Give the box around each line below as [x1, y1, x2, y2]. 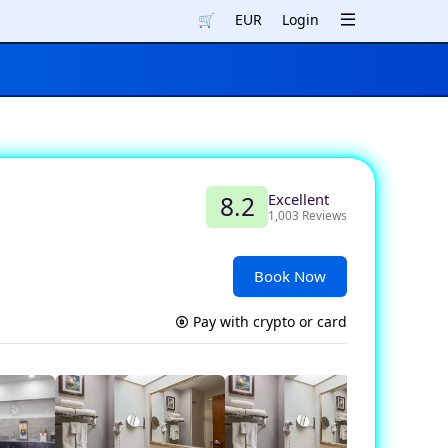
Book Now [254, 265, 326, 286]
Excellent [268, 189, 329, 210]
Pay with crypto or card [189, 311, 347, 331]
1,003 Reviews [268, 207, 347, 224]
